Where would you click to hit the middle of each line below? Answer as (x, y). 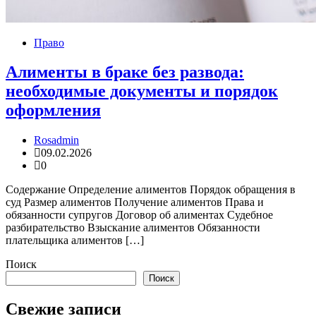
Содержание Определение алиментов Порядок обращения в (151, 190)
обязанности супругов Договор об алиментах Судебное (139, 215)
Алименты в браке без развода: (125, 72)
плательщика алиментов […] (75, 241)
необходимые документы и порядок (142, 91)
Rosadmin (56, 140)
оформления (53, 110)
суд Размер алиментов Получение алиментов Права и (135, 202)
